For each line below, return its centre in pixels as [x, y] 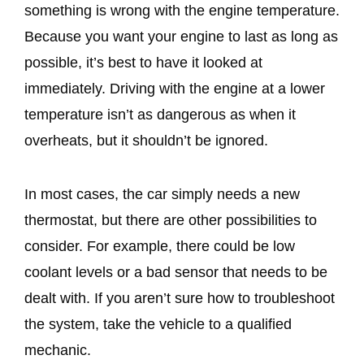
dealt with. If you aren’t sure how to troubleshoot [180, 299]
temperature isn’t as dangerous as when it [160, 115]
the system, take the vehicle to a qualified [158, 325]
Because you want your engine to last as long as [181, 37]
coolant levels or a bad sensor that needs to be [176, 273]
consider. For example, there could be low [160, 247]
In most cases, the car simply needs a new [162, 195]
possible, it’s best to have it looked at [143, 63]
